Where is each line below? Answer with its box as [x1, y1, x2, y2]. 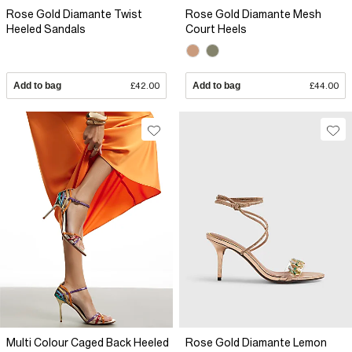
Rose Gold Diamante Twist [6, 8, 142, 21]
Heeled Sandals [6, 23, 86, 36]
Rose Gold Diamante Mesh [185, 8, 321, 21]
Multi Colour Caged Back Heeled [6, 336, 169, 350]
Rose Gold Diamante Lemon [185, 336, 327, 350]
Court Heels [185, 23, 247, 36]
